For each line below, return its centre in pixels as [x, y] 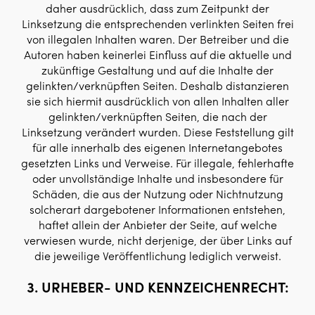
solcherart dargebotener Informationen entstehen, [157, 209]
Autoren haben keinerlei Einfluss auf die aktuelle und [157, 54]
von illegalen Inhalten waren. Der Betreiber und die [157, 39]
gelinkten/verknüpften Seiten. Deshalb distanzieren [157, 85]
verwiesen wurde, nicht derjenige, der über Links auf [157, 240]
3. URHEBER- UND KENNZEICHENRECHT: [157, 287]
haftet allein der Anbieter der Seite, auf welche [157, 225]
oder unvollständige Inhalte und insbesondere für [157, 178]
